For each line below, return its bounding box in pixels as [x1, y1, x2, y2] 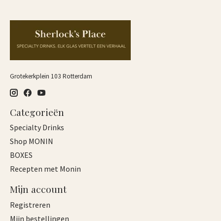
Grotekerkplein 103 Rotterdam [10, 72, 92, 81]
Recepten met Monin [10, 164, 81, 174]
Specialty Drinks [10, 122, 64, 133]
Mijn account [10, 183, 67, 196]
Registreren [10, 200, 50, 210]
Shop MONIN [10, 136, 53, 147]
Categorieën [10, 105, 64, 118]
